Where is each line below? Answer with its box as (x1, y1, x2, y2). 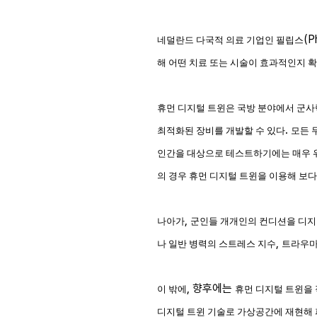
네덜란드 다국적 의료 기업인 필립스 (157, 35, 304, 45)
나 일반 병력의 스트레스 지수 (157, 238, 276, 249)
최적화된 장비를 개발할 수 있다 (157, 125, 285, 136)
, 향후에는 (187, 282, 235, 295)
